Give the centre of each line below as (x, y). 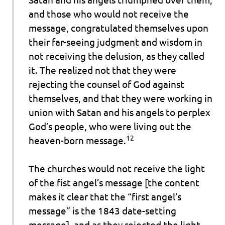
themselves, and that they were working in (120, 98)
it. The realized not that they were (102, 70)
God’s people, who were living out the (110, 126)
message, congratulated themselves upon (118, 27)
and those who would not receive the (108, 13)
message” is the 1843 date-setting (102, 211)
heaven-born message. (77, 140)
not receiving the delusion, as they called (116, 55)
